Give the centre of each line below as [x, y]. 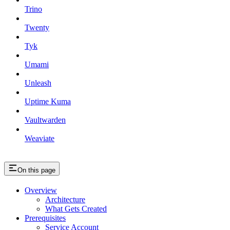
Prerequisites [45, 218]
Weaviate [40, 138]
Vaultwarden [45, 120]
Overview [41, 190]
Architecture [65, 199]
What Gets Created [76, 208]
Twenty [37, 27]
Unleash [38, 83]
